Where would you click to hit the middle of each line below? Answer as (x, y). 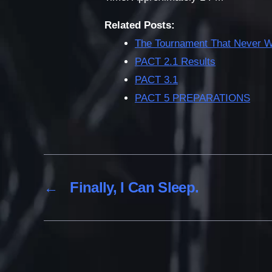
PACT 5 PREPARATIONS (192, 98)
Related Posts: (140, 25)
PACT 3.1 (156, 80)
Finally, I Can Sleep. (134, 188)
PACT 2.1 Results (175, 62)
